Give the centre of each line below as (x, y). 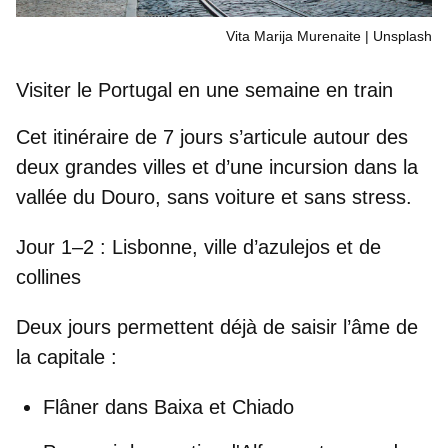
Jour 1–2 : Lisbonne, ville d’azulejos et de (198, 247)
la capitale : (69, 357)
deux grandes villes (101, 167)
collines (48, 277)
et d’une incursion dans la (305, 167)
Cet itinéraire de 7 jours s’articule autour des (212, 137)
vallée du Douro (85, 197)
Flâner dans (98, 407)
